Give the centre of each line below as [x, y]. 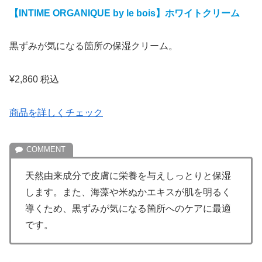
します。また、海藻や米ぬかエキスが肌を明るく [128, 192]
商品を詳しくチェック [56, 112]
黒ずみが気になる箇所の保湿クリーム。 [94, 46]
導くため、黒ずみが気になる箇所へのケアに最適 [128, 208]
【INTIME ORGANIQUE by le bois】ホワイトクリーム [125, 13]
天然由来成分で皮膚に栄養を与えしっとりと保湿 [128, 175]
